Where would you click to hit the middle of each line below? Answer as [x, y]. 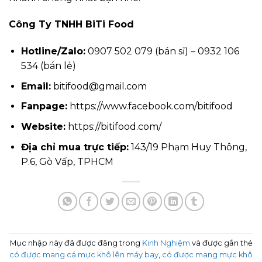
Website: [43, 126]
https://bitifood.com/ [113, 126]
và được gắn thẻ [221, 243]
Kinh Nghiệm [166, 243]
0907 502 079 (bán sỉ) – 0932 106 [162, 51]
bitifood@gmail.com [99, 86]
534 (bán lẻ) [48, 66]
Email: [36, 86]
